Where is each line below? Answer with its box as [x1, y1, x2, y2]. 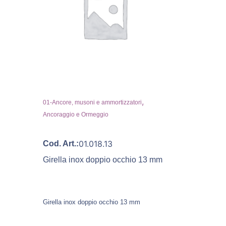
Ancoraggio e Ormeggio [42, 110, 108, 118]
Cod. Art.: [42, 139, 79, 148]
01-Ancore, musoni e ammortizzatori [42, 98, 142, 106]
